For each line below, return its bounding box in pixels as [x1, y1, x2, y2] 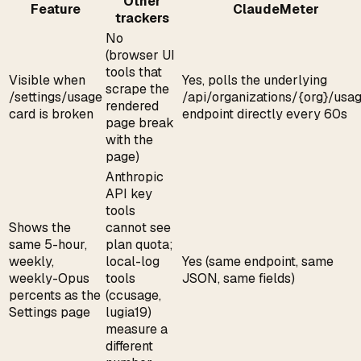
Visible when [9, 71, 85, 89]
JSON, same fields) [182, 269, 295, 287]
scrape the [106, 80, 169, 98]
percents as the [9, 286, 101, 304]
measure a [106, 320, 168, 338]
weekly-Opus [9, 269, 89, 287]
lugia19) [106, 303, 151, 321]
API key [106, 185, 152, 202]
